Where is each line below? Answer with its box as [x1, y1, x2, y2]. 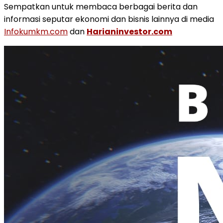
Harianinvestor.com [87, 26, 172, 38]
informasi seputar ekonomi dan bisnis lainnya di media [4, 13, 214, 25]
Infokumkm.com [4, 26, 68, 38]
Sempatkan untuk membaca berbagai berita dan [4, 1, 198, 13]
